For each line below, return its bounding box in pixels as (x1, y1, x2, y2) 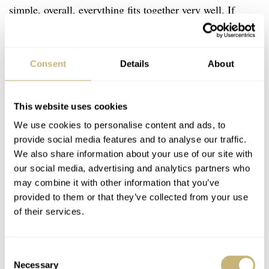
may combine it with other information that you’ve (14, 177, 220, 188)
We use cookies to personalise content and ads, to (14, 119, 226, 130)
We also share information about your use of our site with (14, 148, 253, 159)
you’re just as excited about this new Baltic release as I (9, 22, 246, 37)
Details (119, 58, 150, 68)
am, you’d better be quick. (9, 41, 122, 56)
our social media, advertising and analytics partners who (14, 163, 250, 174)
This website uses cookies (14, 101, 128, 111)
